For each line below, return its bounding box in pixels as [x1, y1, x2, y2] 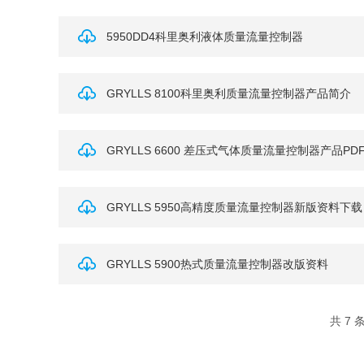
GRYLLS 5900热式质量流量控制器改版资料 [106, 258, 328, 271]
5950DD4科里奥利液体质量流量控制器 [106, 30, 303, 43]
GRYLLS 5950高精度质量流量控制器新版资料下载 [106, 201, 362, 214]
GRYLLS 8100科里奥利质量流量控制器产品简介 [106, 87, 351, 100]
